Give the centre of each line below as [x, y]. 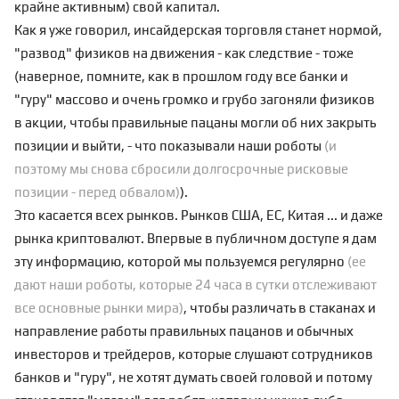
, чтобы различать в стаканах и [280, 308]
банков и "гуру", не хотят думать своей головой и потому [193, 377]
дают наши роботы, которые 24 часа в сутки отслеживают [195, 285]
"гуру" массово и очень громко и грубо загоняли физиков [195, 99]
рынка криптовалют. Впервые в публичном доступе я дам [195, 238]
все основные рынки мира [97, 308]
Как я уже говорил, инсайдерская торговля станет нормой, [198, 30]
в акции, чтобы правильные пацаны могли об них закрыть [195, 122]
